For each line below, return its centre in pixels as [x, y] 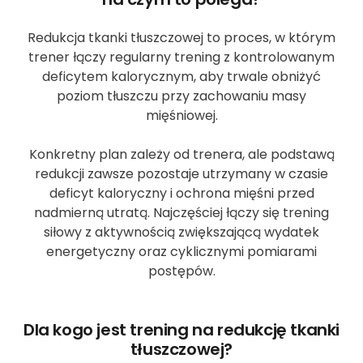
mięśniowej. [181, 115]
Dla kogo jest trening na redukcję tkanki [181, 329]
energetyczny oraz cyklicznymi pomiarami [181, 251]
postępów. [181, 271]
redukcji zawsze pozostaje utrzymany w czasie [181, 173]
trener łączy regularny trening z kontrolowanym [181, 57]
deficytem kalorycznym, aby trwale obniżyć [181, 76]
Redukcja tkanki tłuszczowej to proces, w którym [181, 37]
